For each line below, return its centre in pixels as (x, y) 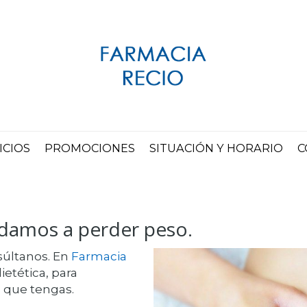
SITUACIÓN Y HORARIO (216, 148)
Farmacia (99, 256)
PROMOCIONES (89, 148)
